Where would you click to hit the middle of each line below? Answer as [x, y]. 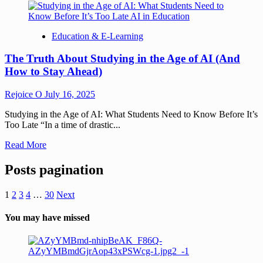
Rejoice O [25, 95]
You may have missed [47, 218]
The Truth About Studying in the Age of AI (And [122, 59]
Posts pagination [54, 170]
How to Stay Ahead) [53, 72]
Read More [26, 145]
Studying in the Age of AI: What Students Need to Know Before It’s [131, 114]
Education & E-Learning [97, 36]
